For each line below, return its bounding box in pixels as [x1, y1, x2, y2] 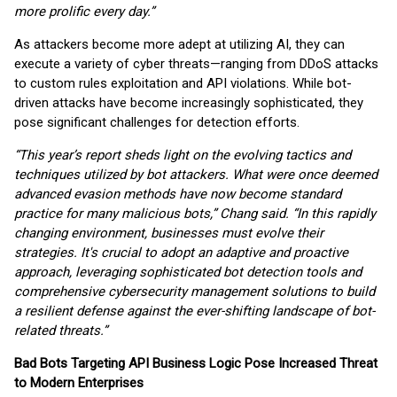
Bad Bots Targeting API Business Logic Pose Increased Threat [14, 355, 378, 371]
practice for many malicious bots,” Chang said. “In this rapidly [14, 206, 376, 222]
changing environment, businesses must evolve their [14, 225, 323, 241]
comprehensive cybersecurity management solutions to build [14, 284, 375, 300]
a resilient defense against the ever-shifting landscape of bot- [14, 303, 375, 319]
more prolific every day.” [14, 4, 154, 19]
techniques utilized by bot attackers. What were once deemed [14, 167, 378, 183]
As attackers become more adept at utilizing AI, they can [14, 36, 345, 52]
